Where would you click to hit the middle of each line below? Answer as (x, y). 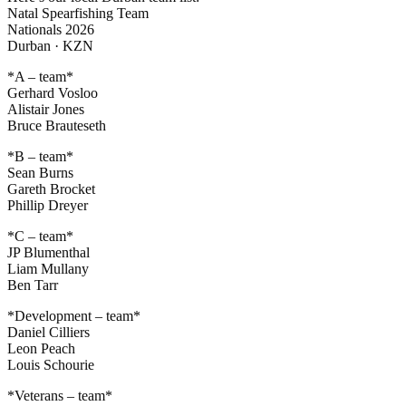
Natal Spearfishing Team (78, 13)
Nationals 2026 (51, 29)
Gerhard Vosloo (53, 92)
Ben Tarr (33, 285)
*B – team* (40, 156)
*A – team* (40, 76)
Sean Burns (40, 172)
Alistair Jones (46, 109)
